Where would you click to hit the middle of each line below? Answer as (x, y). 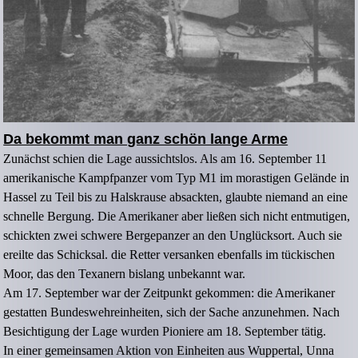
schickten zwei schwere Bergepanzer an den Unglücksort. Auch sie (173, 236)
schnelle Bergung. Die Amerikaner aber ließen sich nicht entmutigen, (177, 217)
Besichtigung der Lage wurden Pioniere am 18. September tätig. (165, 332)
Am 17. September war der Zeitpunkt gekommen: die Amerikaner (169, 293)
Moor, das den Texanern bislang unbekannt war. (125, 274)
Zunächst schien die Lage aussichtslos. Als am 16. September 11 (165, 159)
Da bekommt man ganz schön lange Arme (146, 139)
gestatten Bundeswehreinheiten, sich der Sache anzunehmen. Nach (172, 312)
